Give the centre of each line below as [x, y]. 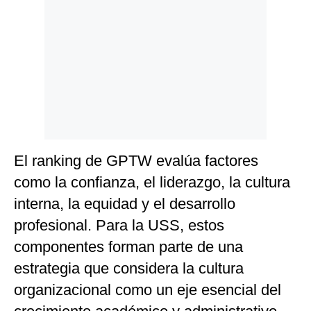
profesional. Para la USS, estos [119, 225]
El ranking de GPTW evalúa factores [136, 161]
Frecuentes [40, 72]
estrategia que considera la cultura [129, 268]
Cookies [33, 39]
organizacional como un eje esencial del [148, 290]
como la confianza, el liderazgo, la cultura [152, 182]
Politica [32, 18]
